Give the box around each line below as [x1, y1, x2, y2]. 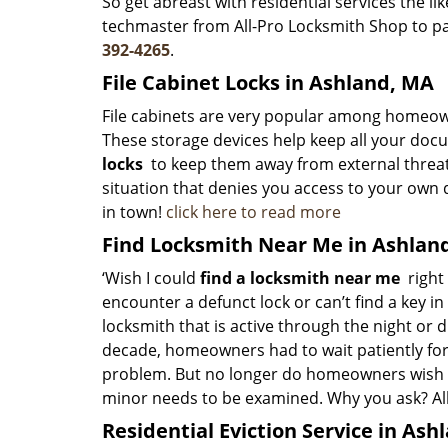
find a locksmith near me [200, 267, 400, 289]
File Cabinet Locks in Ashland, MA [102, 69, 434, 96]
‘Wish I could [102, 267, 200, 289]
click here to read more [166, 201, 341, 223]
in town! [102, 201, 166, 223]
